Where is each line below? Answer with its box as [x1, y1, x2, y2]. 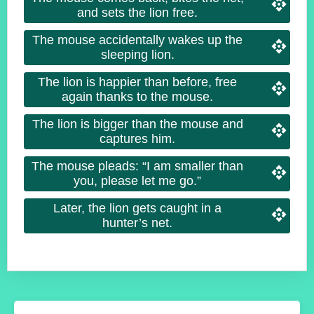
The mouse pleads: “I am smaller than [32, 158, 243, 173]
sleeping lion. [100, 47, 175, 62]
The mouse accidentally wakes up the [32, 32, 243, 47]
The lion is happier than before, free [38, 74, 237, 89]
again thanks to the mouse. [62, 89, 213, 104]
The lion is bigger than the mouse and [32, 116, 243, 131]
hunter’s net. [102, 215, 172, 230]
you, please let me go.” [74, 173, 201, 188]
